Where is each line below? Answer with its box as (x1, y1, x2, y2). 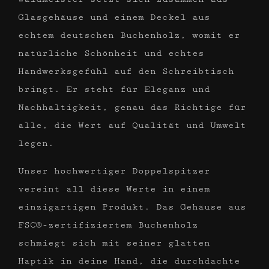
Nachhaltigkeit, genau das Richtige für (18, 101, 246, 112)
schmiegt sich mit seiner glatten (18, 237, 210, 248)
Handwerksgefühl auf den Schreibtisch (18, 65, 234, 76)
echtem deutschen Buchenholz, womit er (18, 29, 240, 40)
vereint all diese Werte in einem (18, 183, 210, 194)
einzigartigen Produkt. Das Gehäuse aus (18, 201, 246, 212)
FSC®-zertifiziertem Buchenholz (18, 219, 198, 230)
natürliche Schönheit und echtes (18, 47, 204, 58)
